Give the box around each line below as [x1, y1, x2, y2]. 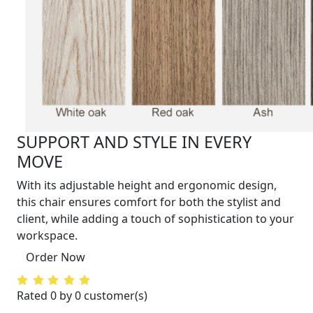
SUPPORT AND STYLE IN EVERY [17, 131, 252, 153]
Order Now [26, 249, 85, 265]
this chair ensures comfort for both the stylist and [17, 194, 281, 210]
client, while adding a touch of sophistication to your [17, 211, 294, 226]
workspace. [17, 228, 78, 243]
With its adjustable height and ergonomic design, [17, 177, 277, 193]
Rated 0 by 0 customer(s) [17, 288, 147, 303]
